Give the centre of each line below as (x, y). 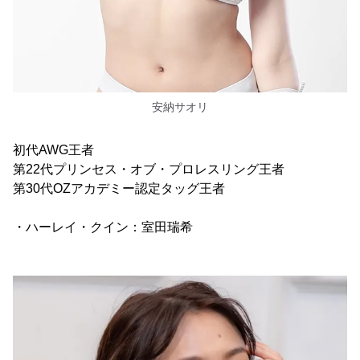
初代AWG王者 (53, 150)
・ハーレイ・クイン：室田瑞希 (103, 227)
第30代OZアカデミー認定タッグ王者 (119, 189)
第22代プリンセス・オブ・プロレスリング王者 (149, 170)
